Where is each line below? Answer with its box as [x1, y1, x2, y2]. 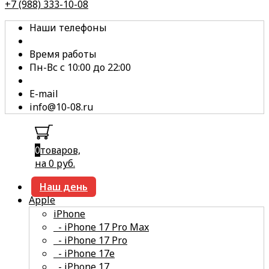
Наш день [40, 180, 88, 193]
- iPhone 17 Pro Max [53, 220, 149, 234]
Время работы [29, 47, 97, 61]
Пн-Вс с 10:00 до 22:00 [29, 61, 131, 74]
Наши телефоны [29, 21, 107, 34]
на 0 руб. [35, 157, 75, 170]
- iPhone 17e [53, 247, 115, 260]
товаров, [40, 144, 80, 157]
